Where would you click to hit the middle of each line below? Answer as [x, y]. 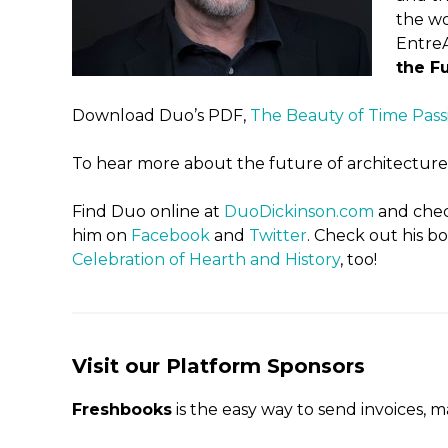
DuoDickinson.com [299, 211]
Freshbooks [122, 409]
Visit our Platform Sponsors [218, 366]
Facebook [170, 235]
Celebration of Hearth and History [206, 259]
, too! [358, 259]
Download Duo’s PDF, [161, 115]
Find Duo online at [148, 211]
